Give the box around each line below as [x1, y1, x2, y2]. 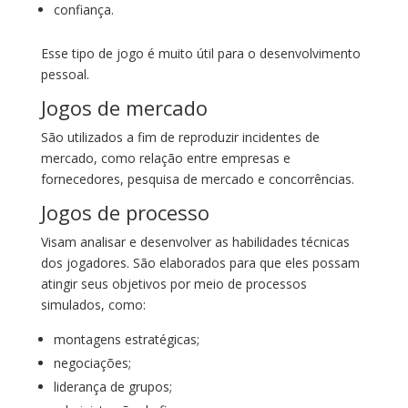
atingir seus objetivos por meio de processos [40, 275, 307, 292]
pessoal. [40, 66, 89, 83]
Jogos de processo [40, 199, 209, 226]
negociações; [53, 354, 131, 372]
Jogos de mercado [40, 94, 208, 121]
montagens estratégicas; [53, 331, 199, 348]
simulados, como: [40, 296, 146, 313]
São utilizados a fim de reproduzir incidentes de [40, 128, 320, 146]
